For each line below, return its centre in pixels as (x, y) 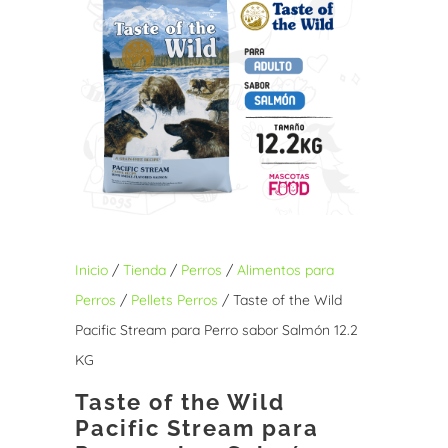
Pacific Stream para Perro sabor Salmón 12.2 (216, 329)
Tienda (144, 269)
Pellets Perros (174, 299)
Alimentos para (285, 269)
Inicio (91, 269)
